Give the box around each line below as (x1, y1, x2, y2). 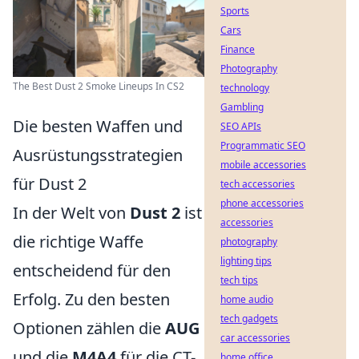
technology (220, 81, 269, 95)
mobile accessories (220, 158, 306, 171)
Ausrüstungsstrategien (13, 143, 183, 166)
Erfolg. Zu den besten (13, 288, 170, 310)
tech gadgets (220, 312, 278, 325)
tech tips (220, 273, 258, 287)
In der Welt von (13, 201, 130, 224)
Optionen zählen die (13, 317, 165, 339)
